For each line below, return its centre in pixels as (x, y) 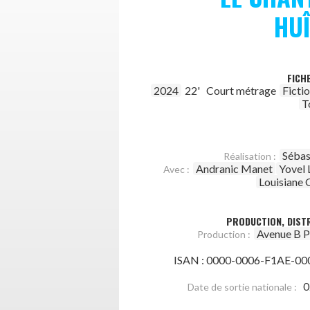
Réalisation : (250, 156)
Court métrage (241, 90)
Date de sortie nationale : (242, 287)
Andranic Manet (234, 168)
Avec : (176, 169)
